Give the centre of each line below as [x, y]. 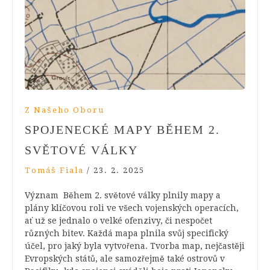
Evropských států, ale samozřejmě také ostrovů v [125, 259]
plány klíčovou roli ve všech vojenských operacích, [132, 208]
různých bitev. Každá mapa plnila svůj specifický [127, 234]
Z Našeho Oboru [64, 110]
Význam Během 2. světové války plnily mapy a [123, 196]
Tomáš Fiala [54, 171]
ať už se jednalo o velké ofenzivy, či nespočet [118, 221]
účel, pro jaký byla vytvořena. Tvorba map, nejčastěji [135, 246]
